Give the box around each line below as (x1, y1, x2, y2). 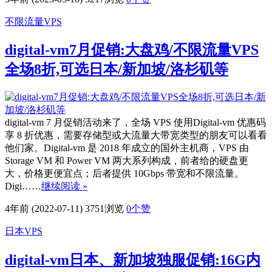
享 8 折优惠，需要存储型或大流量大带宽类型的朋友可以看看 (5, 130, 267, 141)
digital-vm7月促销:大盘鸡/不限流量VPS (5, 42, 259, 58)
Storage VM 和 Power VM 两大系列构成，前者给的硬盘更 (5, 155, 248, 166)
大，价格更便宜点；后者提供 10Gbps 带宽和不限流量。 (5, 168, 244, 179)
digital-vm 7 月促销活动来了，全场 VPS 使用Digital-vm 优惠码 (5, 117, 266, 128)
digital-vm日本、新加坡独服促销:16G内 (5, 252, 260, 268)
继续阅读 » (41, 181, 87, 192)
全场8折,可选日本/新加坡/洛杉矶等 (5, 61, 228, 78)
